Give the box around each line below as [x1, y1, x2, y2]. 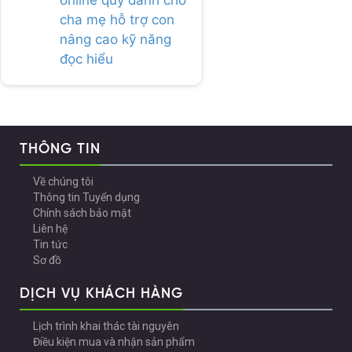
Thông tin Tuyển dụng [33, 191, 141, 204]
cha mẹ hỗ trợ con [60, 12, 174, 28]
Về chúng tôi [33, 175, 94, 189]
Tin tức [33, 238, 68, 251]
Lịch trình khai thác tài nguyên [33, 320, 180, 333]
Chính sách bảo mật [33, 207, 132, 220]
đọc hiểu [60, 51, 113, 68]
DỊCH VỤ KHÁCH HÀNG [20, 287, 183, 302]
